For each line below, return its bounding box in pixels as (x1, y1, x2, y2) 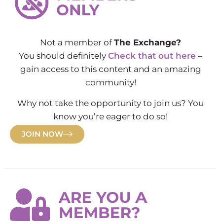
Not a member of (40, 37, 114, 47)
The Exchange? (114, 37, 181, 47)
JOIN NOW (22, 130, 63, 139)
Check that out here (108, 51, 196, 61)
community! (85, 77, 136, 87)
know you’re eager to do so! (53, 111, 168, 121)
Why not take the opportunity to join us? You (17, 98, 204, 108)
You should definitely (19, 51, 108, 61)
